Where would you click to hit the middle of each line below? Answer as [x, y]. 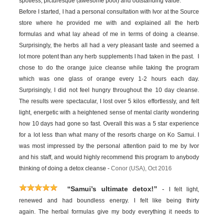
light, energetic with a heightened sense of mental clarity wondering [109, 113]
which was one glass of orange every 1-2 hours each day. [109, 79]
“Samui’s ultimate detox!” [112, 189]
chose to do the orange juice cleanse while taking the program [109, 68]
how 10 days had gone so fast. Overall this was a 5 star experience [109, 124]
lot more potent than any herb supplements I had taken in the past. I [109, 57]
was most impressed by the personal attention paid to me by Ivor [109, 146]
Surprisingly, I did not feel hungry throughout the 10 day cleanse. [109, 90]
